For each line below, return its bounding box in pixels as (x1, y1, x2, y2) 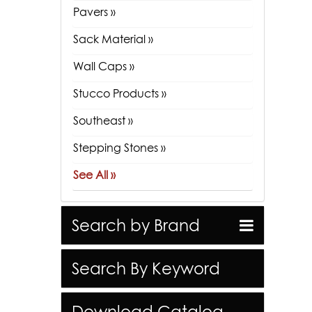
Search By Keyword (72, 259, 220, 278)
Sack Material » (73, 32, 153, 46)
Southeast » (73, 114, 133, 127)
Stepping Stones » (73, 141, 166, 155)
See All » (73, 168, 116, 182)
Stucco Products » (73, 86, 166, 100)
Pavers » (73, 5, 116, 19)
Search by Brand (72, 216, 200, 235)
